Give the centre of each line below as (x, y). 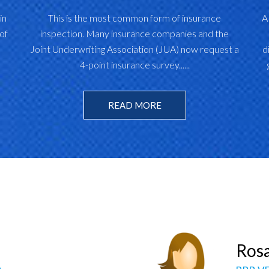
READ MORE (134, 105)
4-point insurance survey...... (134, 65)
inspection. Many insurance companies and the (134, 33)
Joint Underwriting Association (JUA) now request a (134, 49)
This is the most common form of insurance (134, 18)
